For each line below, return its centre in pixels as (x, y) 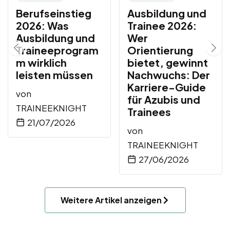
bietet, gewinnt (168, 62)
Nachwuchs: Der (169, 74)
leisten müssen (54, 74)
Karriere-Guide (167, 87)
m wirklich (41, 62)
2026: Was (42, 25)
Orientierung (160, 50)
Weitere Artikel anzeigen (111, 200)
